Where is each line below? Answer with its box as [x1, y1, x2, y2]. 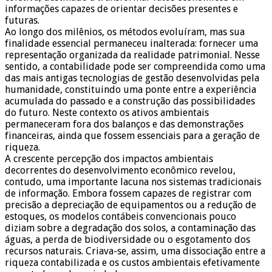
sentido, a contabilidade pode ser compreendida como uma [5, 61, 265, 73]
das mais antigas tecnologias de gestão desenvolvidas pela [5, 72, 259, 84]
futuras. [5, 15, 39, 27]
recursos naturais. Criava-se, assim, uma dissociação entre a [5, 245, 265, 257]
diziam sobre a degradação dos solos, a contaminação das [5, 222, 256, 234]
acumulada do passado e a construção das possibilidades [5, 95, 255, 107]
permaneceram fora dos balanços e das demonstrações [5, 118, 243, 131]
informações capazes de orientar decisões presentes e [5, 3, 238, 15]
